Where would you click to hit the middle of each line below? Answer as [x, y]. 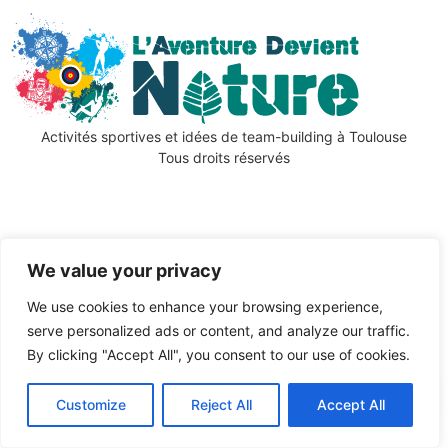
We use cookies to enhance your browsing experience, [205, 306]
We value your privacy [124, 270]
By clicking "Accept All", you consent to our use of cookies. [218, 354]
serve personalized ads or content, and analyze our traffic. [218, 330]
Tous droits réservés [224, 158]
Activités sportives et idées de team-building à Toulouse [224, 137]
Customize [90, 404]
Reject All [221, 404]
